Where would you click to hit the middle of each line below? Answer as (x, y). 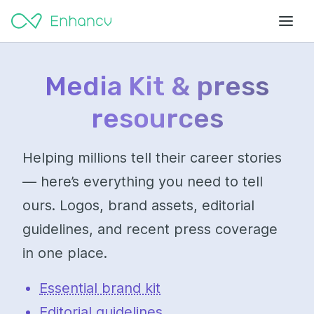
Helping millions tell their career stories (152, 158)
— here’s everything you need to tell (143, 182)
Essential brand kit (100, 288)
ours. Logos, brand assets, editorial (138, 205)
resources (157, 118)
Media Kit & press (157, 86)
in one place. (65, 253)
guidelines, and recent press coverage (150, 229)
